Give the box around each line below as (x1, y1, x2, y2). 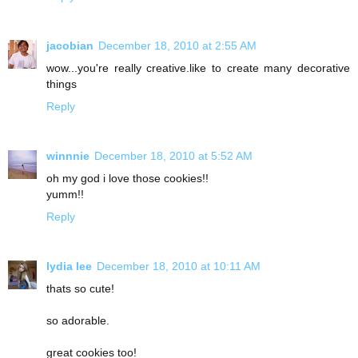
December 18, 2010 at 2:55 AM (98, 38, 257, 52)
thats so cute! (46, 281, 114, 295)
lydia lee (46, 259, 92, 272)
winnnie (46, 149, 89, 162)
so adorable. (46, 313, 109, 327)
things (46, 77, 77, 90)
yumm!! (46, 187, 84, 201)
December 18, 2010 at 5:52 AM (94, 149, 253, 162)
